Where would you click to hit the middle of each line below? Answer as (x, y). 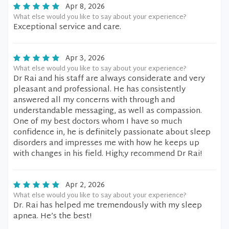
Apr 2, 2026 (85, 185)
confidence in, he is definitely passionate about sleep (112, 133)
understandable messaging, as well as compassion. (108, 111)
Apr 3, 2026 (85, 59)
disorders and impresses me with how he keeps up (106, 143)
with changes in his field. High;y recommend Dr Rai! (108, 154)
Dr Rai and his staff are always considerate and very (109, 79)
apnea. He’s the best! (52, 216)
